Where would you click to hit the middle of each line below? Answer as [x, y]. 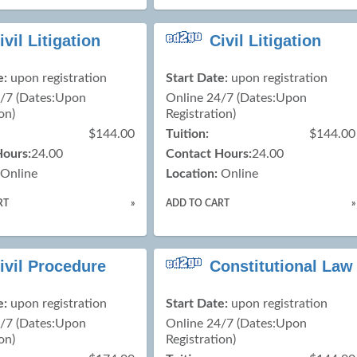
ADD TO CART [197, 203]
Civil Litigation [265, 40]
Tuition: [187, 133]
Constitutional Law [281, 267]
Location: [191, 173]
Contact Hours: [208, 153]
